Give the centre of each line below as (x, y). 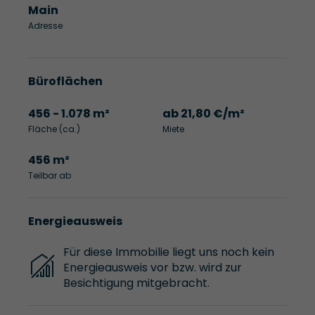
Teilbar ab (50, 175)
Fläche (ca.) (54, 129)
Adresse (45, 25)
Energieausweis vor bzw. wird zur (153, 268)
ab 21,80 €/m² (204, 113)
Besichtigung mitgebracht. (136, 283)
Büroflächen (65, 81)
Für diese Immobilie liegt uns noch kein (169, 252)
